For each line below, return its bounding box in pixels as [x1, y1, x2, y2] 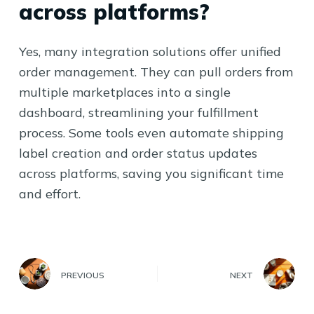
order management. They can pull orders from [18, 64, 293, 80]
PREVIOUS [60, 270, 104, 280]
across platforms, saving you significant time [18, 165, 284, 182]
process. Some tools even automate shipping [18, 125, 284, 141]
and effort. [18, 186, 81, 202]
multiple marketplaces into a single [18, 84, 231, 100]
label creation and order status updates [18, 145, 257, 161]
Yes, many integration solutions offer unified [18, 43, 281, 60]
